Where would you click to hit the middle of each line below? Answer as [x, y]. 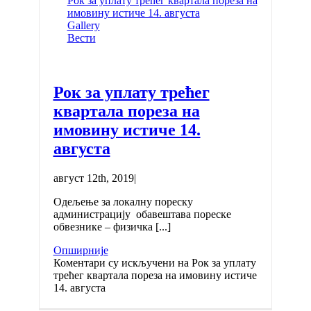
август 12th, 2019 [93, 178]
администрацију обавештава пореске [142, 215]
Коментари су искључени [114, 263]
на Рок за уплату [215, 263]
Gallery [83, 26]
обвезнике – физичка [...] [112, 227]
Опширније [81, 251]
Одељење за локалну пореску [123, 202]
